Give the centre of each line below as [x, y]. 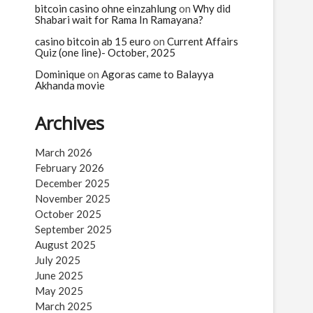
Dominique [60, 74]
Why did [212, 8]
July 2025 [58, 260]
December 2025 [72, 183]
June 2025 [59, 275]
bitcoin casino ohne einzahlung [106, 8]
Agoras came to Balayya [158, 74]
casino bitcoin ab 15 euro [93, 41]
